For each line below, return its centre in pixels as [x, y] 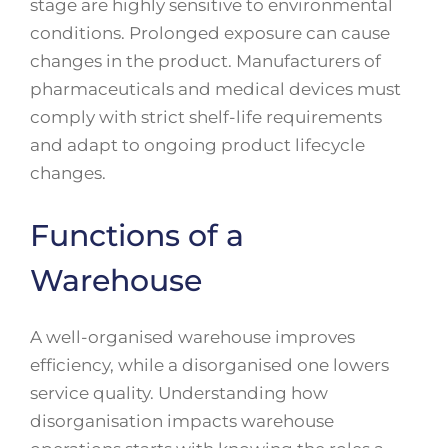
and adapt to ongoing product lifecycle [197, 145]
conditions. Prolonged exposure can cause [210, 33]
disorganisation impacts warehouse [182, 420]
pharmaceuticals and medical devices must [215, 89]
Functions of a [137, 235]
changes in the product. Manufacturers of [205, 61]
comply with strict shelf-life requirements [206, 117]
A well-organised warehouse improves [192, 336]
